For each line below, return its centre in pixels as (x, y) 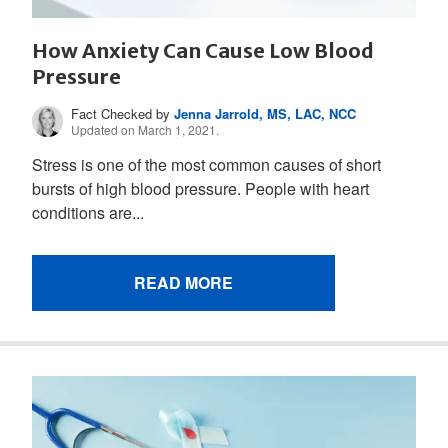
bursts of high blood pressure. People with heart (200, 188)
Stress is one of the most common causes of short (206, 164)
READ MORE (183, 282)
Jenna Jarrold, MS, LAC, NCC (265, 113)
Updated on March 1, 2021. (145, 129)
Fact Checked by (123, 113)
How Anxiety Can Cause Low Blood (203, 50)
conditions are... (88, 212)
